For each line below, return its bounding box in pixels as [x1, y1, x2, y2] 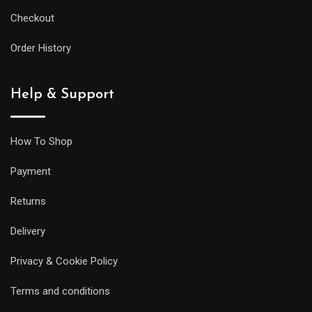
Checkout [10, 11, 54, 24]
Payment [10, 164, 51, 178]
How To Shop [10, 134, 72, 148]
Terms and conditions [10, 284, 110, 297]
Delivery [10, 224, 45, 237]
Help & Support [10, 87, 114, 102]
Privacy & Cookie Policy [10, 254, 118, 267]
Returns [10, 194, 46, 208]
